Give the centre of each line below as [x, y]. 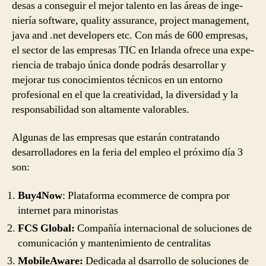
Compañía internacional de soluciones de [164, 228]
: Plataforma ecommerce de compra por [146, 195]
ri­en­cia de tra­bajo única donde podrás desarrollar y [119, 65]
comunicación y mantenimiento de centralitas [114, 243]
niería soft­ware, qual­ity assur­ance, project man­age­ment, [131, 20]
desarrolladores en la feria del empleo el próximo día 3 [127, 152]
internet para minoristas [68, 210]
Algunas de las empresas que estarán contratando [116, 137]
